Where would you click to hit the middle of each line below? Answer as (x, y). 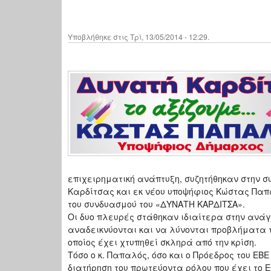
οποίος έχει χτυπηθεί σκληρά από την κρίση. (162, 242)
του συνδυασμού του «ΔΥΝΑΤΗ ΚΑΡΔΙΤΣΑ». (156, 204)
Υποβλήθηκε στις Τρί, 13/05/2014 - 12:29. (139, 37)
